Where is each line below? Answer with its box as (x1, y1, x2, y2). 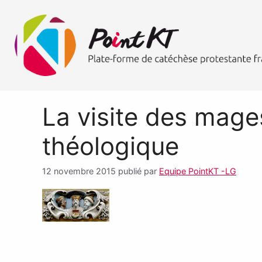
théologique (42, 130, 179, 161)
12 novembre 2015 (42, 166, 118, 177)
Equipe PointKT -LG (159, 166, 236, 177)
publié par (118, 166, 159, 177)
